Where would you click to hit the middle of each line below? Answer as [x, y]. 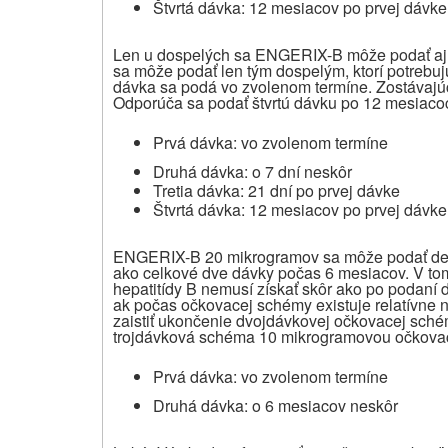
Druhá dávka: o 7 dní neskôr [252, 171]
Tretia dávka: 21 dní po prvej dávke [276, 190]
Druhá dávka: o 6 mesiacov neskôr [275, 405]
